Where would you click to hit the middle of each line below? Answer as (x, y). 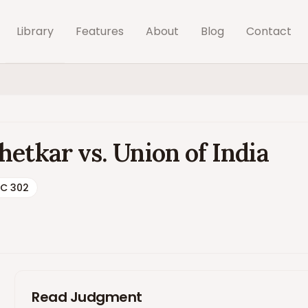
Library (35, 31)
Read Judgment (87, 297)
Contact (269, 31)
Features (100, 31)
